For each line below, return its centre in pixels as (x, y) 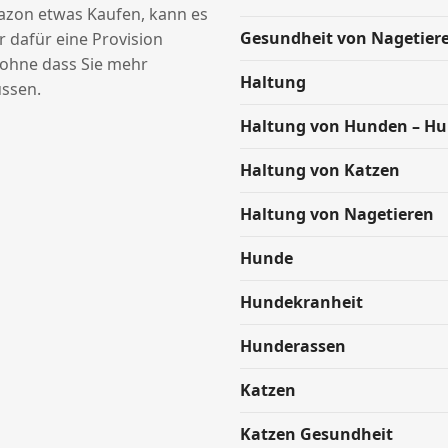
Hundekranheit (301, 302)
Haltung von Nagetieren (337, 214)
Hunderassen (293, 346)
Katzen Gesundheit (316, 434)
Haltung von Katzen (320, 170)
